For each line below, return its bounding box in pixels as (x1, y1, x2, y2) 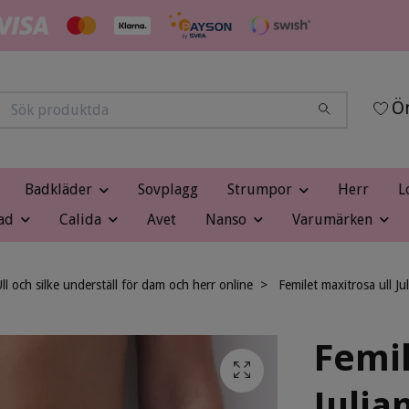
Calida (58, 210, 101, 228)
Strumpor (227, 181, 292, 198)
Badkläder (25, 181, 92, 198)
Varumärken (291, 210, 372, 228)
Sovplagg (138, 181, 198, 198)
